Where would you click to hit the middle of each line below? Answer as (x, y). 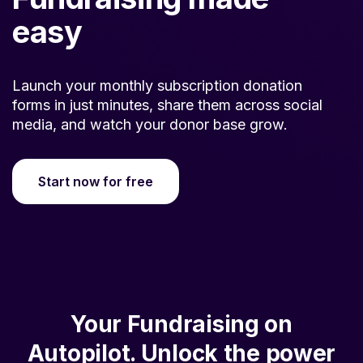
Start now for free (96, 164)
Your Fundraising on (181, 307)
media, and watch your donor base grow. (150, 107)
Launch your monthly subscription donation (157, 68)
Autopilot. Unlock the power (181, 336)
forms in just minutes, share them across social (167, 88)
